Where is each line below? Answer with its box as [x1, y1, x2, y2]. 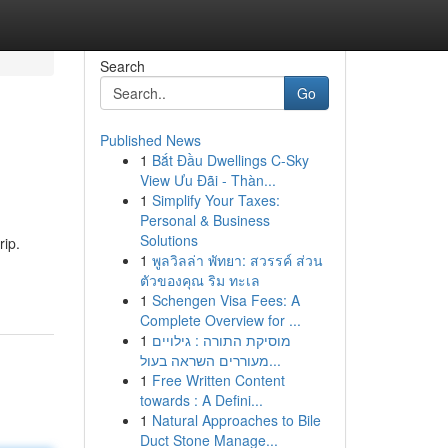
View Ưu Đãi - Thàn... [139, 170, 276, 190]
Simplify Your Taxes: [151, 190, 280, 210]
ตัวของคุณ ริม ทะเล [139, 270, 260, 290]
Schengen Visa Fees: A [151, 290, 300, 310]
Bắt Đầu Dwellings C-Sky [151, 150, 309, 170]
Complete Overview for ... [139, 310, 301, 330]
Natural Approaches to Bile [151, 410, 321, 430]
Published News [99, 130, 201, 150]
